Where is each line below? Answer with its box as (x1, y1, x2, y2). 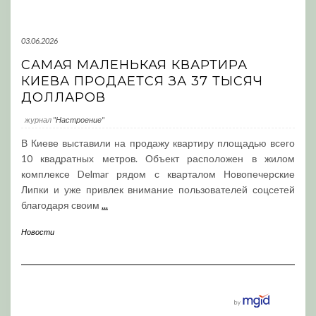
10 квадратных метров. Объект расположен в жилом (21, 152, 295, 164)
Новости (21, 227, 54, 236)
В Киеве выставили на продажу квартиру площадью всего (21, 137, 295, 149)
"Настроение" (53, 115, 104, 124)
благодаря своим (21, 199, 102, 211)
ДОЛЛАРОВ (21, 90, 106, 105)
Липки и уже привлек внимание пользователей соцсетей (21, 183, 295, 195)
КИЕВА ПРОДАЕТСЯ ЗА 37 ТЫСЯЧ (21, 73, 263, 89)
